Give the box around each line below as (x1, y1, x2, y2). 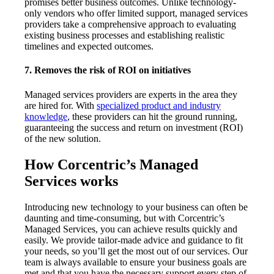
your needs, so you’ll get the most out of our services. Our (24, 245, 248, 256)
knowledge (24, 111, 67, 122)
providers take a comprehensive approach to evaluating (24, 19, 236, 30)
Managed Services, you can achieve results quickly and (24, 223, 237, 234)
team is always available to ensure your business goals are (24, 256, 246, 267)
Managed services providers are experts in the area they (24, 89, 237, 100)
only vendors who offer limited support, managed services (24, 8, 248, 19)
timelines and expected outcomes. (24, 41, 154, 52)
